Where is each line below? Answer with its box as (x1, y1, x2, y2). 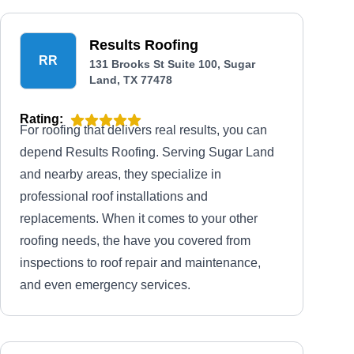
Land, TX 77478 (89, 73, 172, 86)
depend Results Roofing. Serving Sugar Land (20, 145, 274, 159)
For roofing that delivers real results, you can (20, 123, 267, 137)
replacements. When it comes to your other (20, 212, 258, 225)
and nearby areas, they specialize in (20, 168, 221, 181)
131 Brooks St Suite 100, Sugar (89, 58, 255, 70)
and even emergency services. (20, 278, 190, 292)
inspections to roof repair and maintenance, (20, 256, 261, 269)
